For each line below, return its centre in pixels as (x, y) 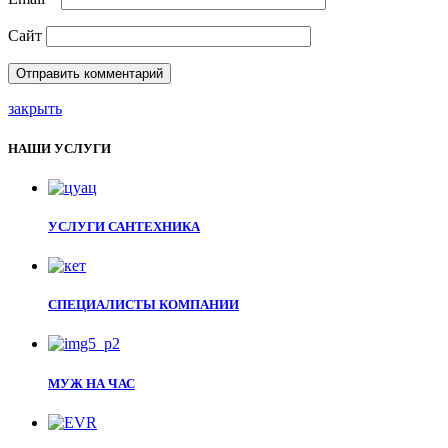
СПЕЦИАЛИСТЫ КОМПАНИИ (143, 305)
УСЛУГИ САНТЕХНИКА (124, 226)
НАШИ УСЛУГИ (59, 148)
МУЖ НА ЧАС (91, 383)
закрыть (35, 109)
